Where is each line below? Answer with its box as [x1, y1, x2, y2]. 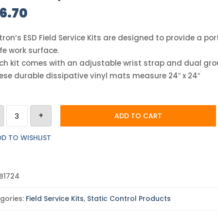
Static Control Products [87, 194, 171, 204]
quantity [5, 140, 39, 150]
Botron [5, 103, 31, 113]
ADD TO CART [114, 110, 162, 121]
